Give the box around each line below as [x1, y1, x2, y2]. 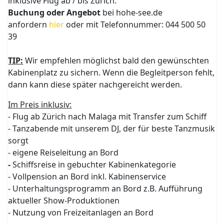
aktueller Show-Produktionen [8, 195, 120, 206]
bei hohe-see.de [100, 7, 163, 18]
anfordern [8, 19, 49, 30]
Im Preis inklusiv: [8, 99, 72, 110]
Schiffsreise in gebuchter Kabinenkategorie [12, 159, 176, 170]
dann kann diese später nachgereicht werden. [8, 79, 182, 90]
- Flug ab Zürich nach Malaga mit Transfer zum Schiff [8, 111, 207, 122]
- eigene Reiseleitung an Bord [8, 147, 119, 158]
